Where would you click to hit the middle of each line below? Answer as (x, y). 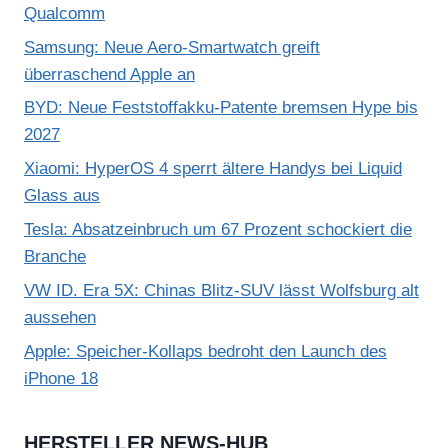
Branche (55, 257)
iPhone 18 (61, 378)
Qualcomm (64, 13)
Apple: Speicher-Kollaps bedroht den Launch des (205, 351)
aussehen (60, 317)
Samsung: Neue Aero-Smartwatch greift (172, 47)
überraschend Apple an (109, 74)
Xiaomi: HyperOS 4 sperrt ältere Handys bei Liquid (213, 169)
